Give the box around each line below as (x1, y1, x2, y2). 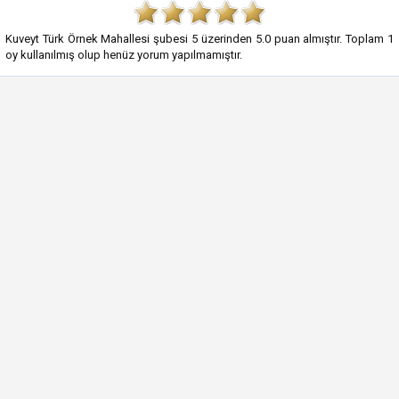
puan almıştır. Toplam (270, 32, 388, 45)
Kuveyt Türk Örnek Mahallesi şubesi (5, 32, 189, 45)
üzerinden (198, 32, 256, 45)
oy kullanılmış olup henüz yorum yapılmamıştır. (5, 48, 242, 61)
